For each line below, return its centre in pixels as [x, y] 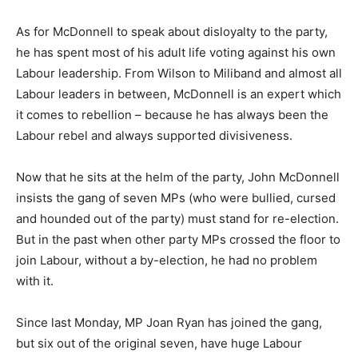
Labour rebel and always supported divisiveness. [156, 136]
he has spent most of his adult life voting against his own [176, 53]
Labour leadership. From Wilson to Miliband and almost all [179, 74]
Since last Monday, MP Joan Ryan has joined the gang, [169, 323]
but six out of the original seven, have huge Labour [159, 344]
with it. [38, 281]
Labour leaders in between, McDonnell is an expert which [179, 94]
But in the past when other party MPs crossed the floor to [178, 240]
